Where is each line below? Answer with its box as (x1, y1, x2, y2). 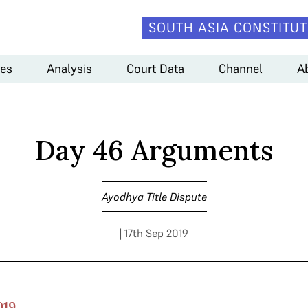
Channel (219, 60, 263, 76)
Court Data (126, 60, 184, 76)
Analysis (47, 60, 92, 76)
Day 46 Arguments (34, 133, 274, 168)
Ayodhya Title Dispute (101, 190, 207, 203)
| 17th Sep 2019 (120, 226, 188, 240)
